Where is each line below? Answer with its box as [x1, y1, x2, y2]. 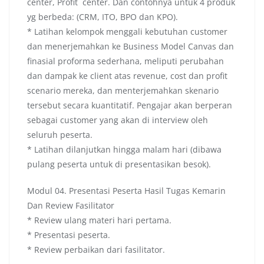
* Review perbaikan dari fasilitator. [27, 244, 165, 256]
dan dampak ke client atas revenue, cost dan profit [27, 70, 227, 82]
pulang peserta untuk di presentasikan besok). [27, 159, 211, 170]
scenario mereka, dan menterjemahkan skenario [27, 85, 219, 97]
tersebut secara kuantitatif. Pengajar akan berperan [27, 100, 232, 111]
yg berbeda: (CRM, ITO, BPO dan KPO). [27, 11, 178, 23]
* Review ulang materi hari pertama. [27, 214, 171, 226]
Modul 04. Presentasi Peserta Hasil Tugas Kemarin [27, 185, 226, 197]
